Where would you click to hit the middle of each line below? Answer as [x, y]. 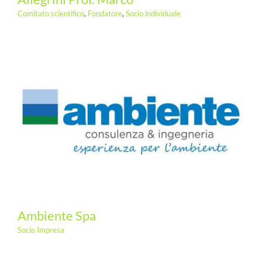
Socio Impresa [41, 230]
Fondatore [105, 13]
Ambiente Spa [56, 215]
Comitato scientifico [51, 13]
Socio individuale [153, 13]
